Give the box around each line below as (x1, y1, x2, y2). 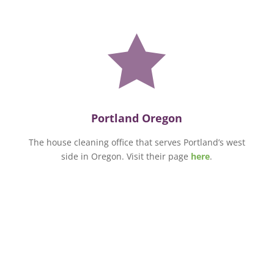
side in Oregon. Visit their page (61, 150, 191, 162)
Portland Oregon (91, 110, 183, 125)
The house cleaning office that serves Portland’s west (28, 136, 245, 148)
